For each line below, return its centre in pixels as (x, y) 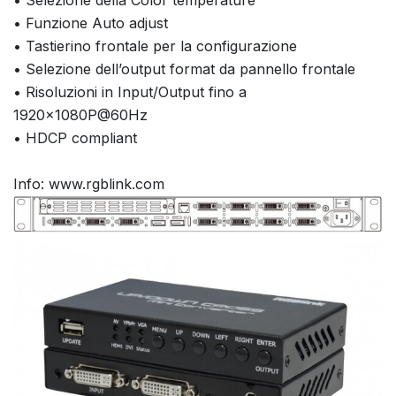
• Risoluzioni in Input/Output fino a (130, 91)
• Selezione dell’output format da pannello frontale (184, 69)
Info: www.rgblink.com (89, 183)
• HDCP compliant (75, 137)
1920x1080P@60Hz (80, 114)
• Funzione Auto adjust (91, 23)
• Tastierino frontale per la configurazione (155, 46)
